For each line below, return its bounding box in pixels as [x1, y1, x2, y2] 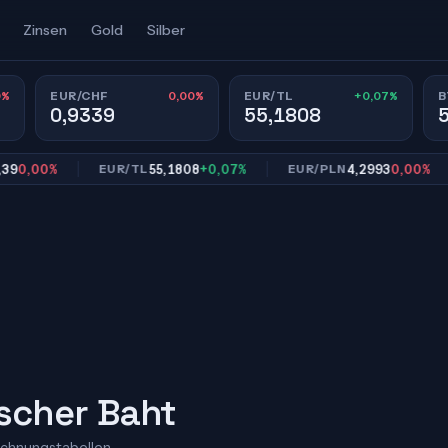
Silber [146, 21, 185, 39]
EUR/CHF [50, 88, 109, 103]
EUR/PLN [253, 162, 313, 176]
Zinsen [22, 21, 67, 39]
